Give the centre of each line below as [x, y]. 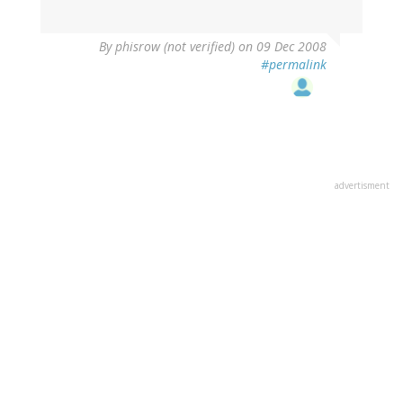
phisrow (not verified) [175, 47]
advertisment [362, 186]
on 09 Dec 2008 [281, 47]
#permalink [294, 65]
